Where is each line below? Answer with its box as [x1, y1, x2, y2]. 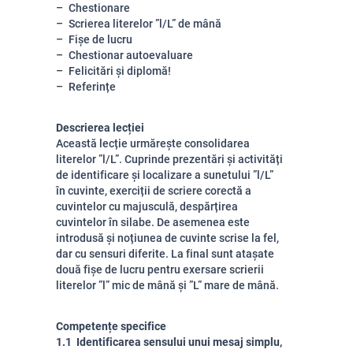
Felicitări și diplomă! [69, 65, 171, 77]
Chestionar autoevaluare [69, 49, 193, 61]
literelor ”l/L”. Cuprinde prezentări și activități [56, 153, 283, 165]
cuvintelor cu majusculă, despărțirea [56, 200, 238, 213]
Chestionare [69, 2, 130, 14]
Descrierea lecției [56, 121, 144, 134]
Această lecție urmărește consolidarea [56, 137, 250, 150]
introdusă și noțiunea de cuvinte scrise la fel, [56, 232, 279, 244]
